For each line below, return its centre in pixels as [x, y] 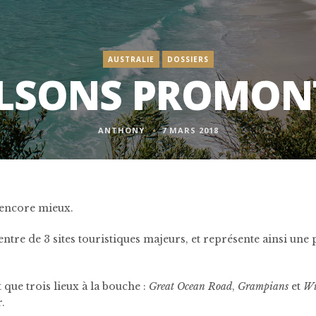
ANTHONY [121, 130]
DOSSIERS [188, 59]
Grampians [263, 286]
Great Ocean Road [190, 286]
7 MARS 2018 [190, 130]
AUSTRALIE [131, 59]
